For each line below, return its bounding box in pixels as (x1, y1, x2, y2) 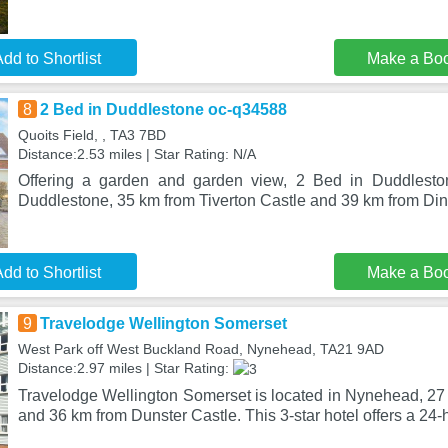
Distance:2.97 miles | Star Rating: (17, 360, 233, 376)
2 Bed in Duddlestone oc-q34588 (39, 101, 287, 118)
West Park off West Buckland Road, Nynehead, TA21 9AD (17, 341, 384, 357)
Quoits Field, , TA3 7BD (17, 127, 166, 143)
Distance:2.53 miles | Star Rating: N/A (17, 146, 256, 162)
